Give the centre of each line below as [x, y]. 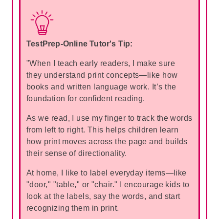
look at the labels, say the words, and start [103, 196]
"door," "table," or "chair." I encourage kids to [108, 185]
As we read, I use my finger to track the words [109, 118]
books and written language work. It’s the [101, 87]
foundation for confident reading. [86, 99]
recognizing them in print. [73, 208]
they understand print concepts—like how [102, 75]
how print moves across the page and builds [107, 142]
